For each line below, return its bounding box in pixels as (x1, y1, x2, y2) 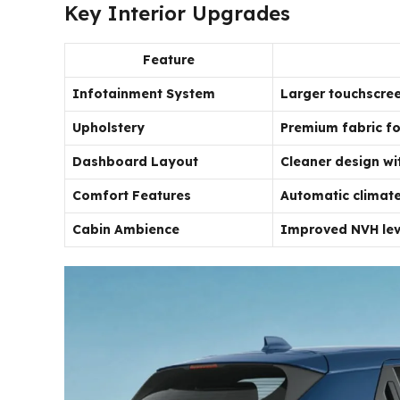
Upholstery (72, 119, 145, 136)
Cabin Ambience (72, 221, 179, 237)
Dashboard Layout (72, 153, 198, 170)
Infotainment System (72, 85, 215, 102)
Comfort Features (72, 187, 191, 204)
